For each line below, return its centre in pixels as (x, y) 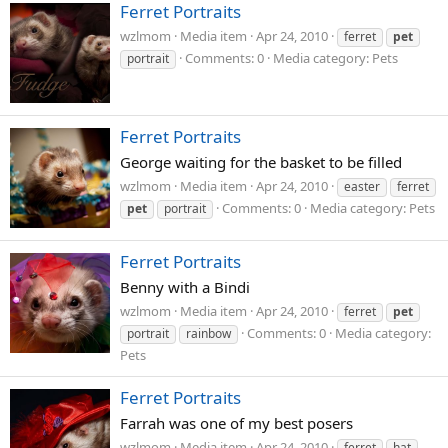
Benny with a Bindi (185, 287)
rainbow (208, 333)
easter (362, 186)
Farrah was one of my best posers (236, 422)
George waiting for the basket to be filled (261, 162)
